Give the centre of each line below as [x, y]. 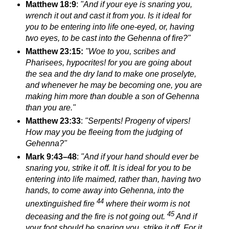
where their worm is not [146, 203]
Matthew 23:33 [53, 121]
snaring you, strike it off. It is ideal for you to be [108, 168]
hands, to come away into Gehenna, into [99, 191]
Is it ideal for [169, 16]
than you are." [50, 108]
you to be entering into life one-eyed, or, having [110, 27]
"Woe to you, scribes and [130, 52]
